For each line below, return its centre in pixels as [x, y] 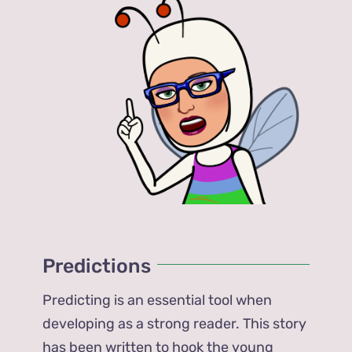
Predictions [97, 266]
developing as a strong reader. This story [175, 324]
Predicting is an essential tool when [158, 301]
